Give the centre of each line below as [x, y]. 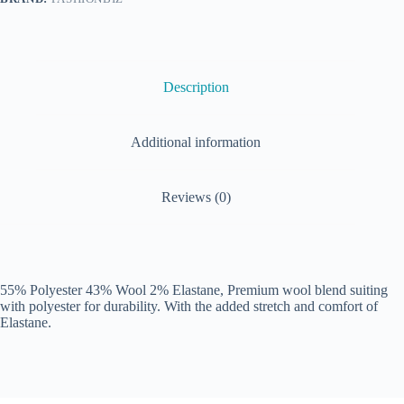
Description [196, 87]
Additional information [196, 142]
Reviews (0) [196, 197]
